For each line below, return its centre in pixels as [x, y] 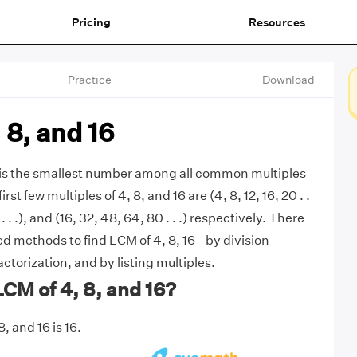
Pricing [91, 22]
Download [288, 80]
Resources [277, 22]
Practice [90, 80]
